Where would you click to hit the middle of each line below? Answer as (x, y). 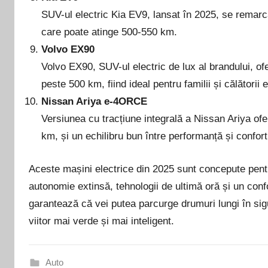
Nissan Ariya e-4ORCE (95, 102)
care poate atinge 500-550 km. (109, 32)
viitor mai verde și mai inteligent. (101, 221)
